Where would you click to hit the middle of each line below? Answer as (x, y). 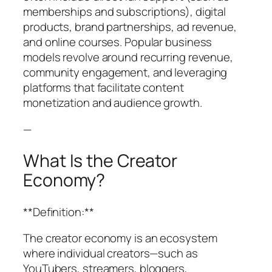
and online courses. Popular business (118, 42)
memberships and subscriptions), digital (125, 12)
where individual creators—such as (110, 253)
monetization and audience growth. (113, 103)
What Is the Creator (100, 161)
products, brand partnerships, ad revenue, (130, 27)
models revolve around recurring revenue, (128, 57)
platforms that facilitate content (104, 88)
